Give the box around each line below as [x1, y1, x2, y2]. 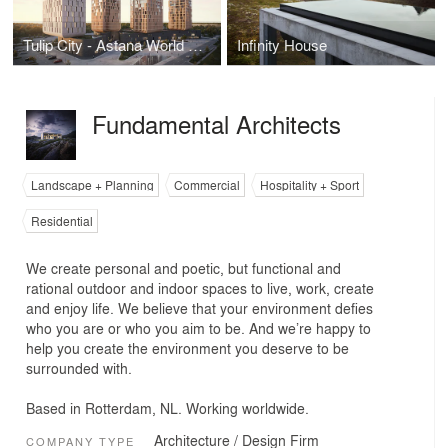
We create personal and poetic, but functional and [26, 258, 341, 278]
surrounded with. [26, 358, 132, 378]
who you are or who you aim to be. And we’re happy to [26, 318, 371, 338]
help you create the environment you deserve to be [26, 338, 349, 358]
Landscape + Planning [31, 176, 154, 194]
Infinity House [237, 33, 328, 56]
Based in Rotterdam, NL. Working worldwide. [26, 398, 309, 418]
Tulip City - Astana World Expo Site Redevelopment [188, 33, 204, 56]
